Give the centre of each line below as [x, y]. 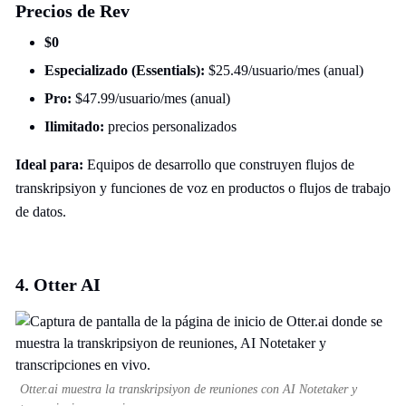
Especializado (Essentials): [125, 70]
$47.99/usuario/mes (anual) [151, 98]
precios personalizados [170, 126]
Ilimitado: [74, 126]
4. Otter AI [58, 285]
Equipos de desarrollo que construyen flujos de [219, 164]
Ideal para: [49, 164]
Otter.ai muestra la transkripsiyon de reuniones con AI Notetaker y [188, 389]
